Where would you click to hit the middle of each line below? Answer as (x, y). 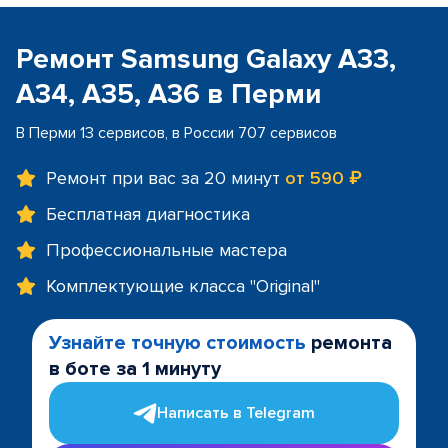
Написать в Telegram (236, 413)
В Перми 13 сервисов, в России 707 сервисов (176, 133)
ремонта (349, 343)
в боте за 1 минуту (135, 369)
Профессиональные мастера (166, 250)
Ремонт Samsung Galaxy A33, (206, 59)
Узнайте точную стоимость (177, 343)
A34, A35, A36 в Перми (168, 94)
